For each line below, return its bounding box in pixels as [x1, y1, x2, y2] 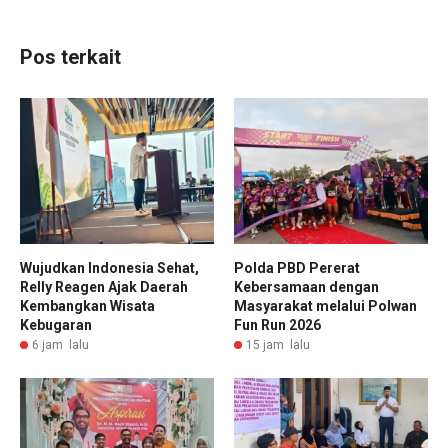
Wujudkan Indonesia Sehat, [20, 259, 199, 276]
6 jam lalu [32, 337, 89, 352]
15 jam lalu [246, 337, 310, 352]
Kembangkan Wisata [20, 297, 155, 314]
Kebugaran [20, 316, 92, 333]
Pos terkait [20, 45, 121, 70]
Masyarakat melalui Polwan [234, 297, 417, 314]
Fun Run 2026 [234, 316, 321, 333]
